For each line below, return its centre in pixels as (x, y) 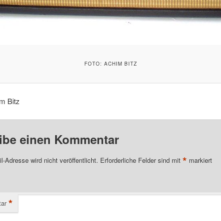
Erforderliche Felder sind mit (141, 160)
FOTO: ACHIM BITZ (110, 63)
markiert (199, 160)
